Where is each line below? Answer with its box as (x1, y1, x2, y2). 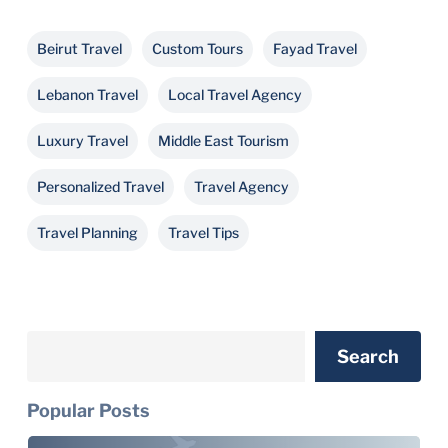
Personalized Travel (36, 178, 164, 195)
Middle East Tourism (157, 132, 289, 149)
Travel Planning (36, 224, 138, 241)
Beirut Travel (36, 40, 122, 57)
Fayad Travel (272, 40, 357, 57)
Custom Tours (151, 40, 243, 57)
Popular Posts (26, 400, 150, 421)
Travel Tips (167, 224, 239, 241)
